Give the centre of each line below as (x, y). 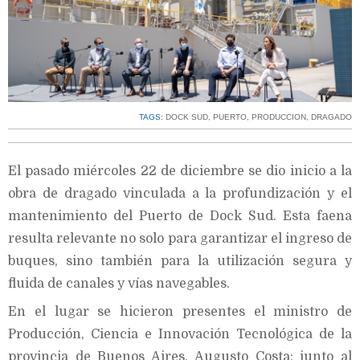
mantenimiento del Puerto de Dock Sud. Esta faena (180, 217)
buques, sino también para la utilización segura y (180, 262)
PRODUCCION (279, 117)
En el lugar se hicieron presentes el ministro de (180, 312)
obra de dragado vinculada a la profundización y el (180, 194)
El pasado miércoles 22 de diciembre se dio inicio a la (180, 172)
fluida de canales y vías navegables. (119, 284)
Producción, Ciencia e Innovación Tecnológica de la (180, 335)
